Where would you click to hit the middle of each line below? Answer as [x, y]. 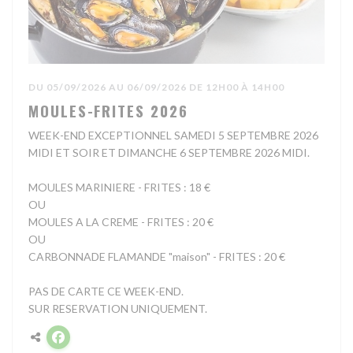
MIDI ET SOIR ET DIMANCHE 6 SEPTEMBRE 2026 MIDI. [169, 152]
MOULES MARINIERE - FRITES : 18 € [119, 187]
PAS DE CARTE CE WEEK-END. [106, 291]
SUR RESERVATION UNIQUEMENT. [118, 308]
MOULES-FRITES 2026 [108, 110]
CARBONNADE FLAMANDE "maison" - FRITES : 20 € [157, 256]
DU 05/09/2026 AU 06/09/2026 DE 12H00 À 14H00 [156, 87]
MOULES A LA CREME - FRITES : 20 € [121, 221]
